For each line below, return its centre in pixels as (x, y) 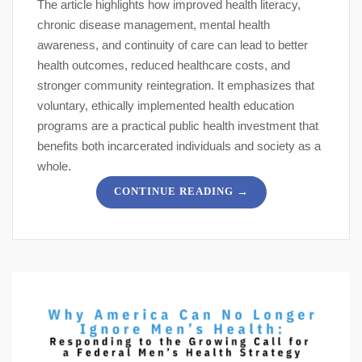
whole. (54, 166)
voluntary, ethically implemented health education (166, 106)
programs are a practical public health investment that (178, 126)
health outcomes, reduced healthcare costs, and (164, 65)
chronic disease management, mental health (154, 25)
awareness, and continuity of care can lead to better (173, 45)
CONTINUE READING (173, 192)
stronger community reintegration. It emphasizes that (176, 86)
